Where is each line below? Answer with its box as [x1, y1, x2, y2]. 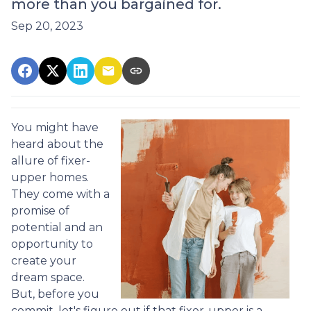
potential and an [11, 220, 103, 234]
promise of [11, 203, 69, 217]
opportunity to [11, 237, 93, 251]
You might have [11, 120, 99, 134]
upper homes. [11, 170, 89, 184]
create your [11, 253, 76, 267]
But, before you [11, 287, 99, 301]
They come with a [11, 187, 110, 201]
